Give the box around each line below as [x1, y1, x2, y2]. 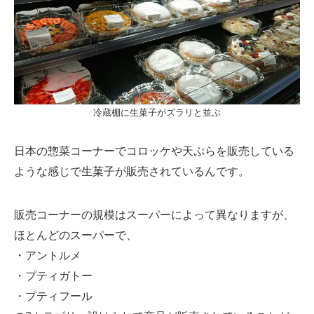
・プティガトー [13, 267, 93, 283]
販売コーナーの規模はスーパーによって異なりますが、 [13, 206, 294, 222]
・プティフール [13, 287, 93, 303]
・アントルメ [13, 247, 81, 263]
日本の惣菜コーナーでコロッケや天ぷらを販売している [13, 143, 294, 159]
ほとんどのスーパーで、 [13, 226, 137, 243]
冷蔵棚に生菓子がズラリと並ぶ [93, 106, 221, 119]
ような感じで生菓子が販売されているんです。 [13, 163, 250, 179]
